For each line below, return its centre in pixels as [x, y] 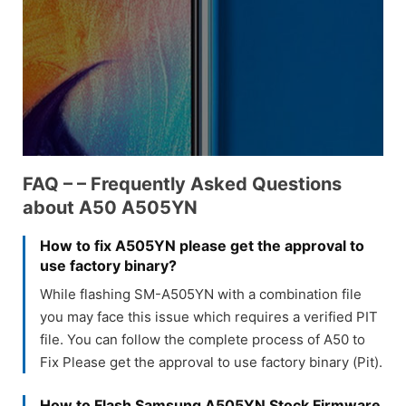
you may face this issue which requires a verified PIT [209, 316]
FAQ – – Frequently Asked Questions [182, 184]
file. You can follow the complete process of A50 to [203, 339]
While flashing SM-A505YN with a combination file [201, 294]
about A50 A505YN [110, 207]
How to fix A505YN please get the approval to [202, 245]
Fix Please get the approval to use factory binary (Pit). [211, 362]
